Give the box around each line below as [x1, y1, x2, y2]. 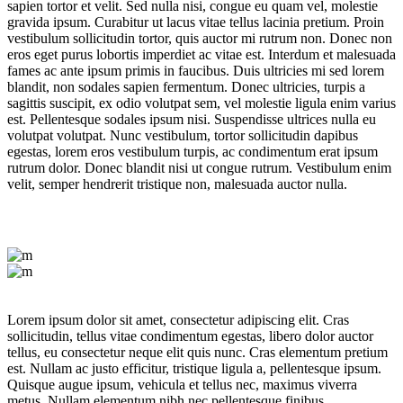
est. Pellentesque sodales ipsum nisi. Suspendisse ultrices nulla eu [7, 112, 376, 128]
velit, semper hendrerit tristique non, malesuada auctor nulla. [7, 176, 347, 193]
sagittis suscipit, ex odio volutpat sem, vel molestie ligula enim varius [7, 95, 396, 112]
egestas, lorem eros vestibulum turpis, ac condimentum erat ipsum [7, 144, 378, 160]
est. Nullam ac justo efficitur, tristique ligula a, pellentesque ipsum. [7, 361, 381, 377]
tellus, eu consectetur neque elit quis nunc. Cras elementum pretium [7, 345, 388, 361]
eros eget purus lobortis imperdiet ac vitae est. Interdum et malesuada [7, 47, 396, 63]
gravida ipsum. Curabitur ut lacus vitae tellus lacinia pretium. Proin [7, 14, 384, 31]
